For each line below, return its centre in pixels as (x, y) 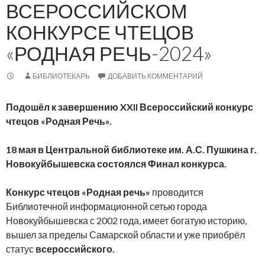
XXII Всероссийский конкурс (187, 106)
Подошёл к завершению (63, 106)
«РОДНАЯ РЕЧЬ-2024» (109, 53)
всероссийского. (75, 248)
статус (21, 248)
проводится (178, 192)
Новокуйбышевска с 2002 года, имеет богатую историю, (126, 220)
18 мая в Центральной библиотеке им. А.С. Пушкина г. (131, 149)
